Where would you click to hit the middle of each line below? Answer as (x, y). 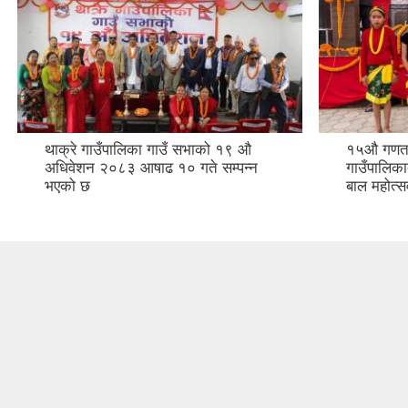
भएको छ (67, 116)
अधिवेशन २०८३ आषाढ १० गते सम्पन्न (151, 97)
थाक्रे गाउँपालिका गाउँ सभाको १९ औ (148, 79)
